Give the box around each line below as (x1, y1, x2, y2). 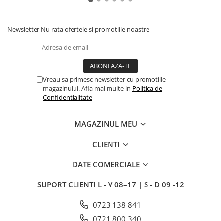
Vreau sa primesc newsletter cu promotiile (43, 75, 166, 84)
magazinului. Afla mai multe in (43, 84, 132, 93)
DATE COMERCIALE (72, 159, 142, 169)
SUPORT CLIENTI (37, 180, 98, 189)
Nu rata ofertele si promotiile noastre (41, 25, 149, 34)
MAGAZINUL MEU (74, 119, 139, 129)
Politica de (132, 84, 162, 93)
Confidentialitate (43, 93, 92, 102)
